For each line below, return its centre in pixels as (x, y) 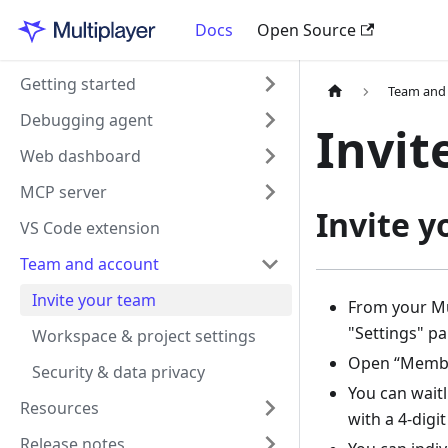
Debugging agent (86, 120)
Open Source (306, 30)
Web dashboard (80, 156)
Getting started (78, 84)
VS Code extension (90, 228)
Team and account (89, 264)
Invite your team (94, 300)
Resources (59, 408)
